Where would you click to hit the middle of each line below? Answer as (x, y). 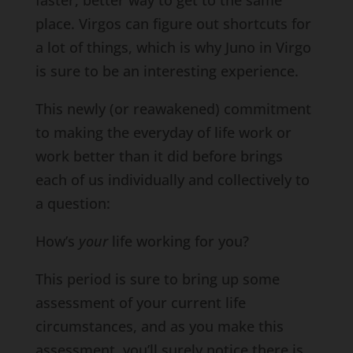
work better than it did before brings (159, 156)
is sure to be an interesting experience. (167, 71)
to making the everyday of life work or (163, 132)
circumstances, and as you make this (159, 326)
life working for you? (178, 241)
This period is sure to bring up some (157, 279)
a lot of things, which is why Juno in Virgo (173, 47)
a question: (72, 203)
